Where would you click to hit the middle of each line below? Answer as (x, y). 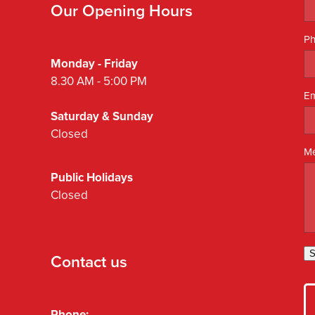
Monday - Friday (96, 64)
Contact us (89, 262)
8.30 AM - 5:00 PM (99, 81)
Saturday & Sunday (102, 116)
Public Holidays (92, 178)
